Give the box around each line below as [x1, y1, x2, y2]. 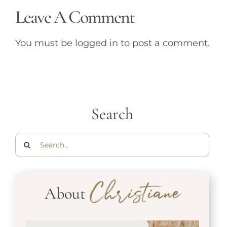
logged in [75, 37, 118, 49]
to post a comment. [118, 37, 210, 49]
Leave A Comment [15, 6, 134, 28]
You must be [15, 37, 75, 49]
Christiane [90, 183, 180, 209]
